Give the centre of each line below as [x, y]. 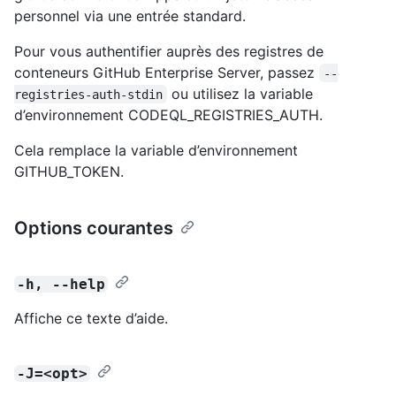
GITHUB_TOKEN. [69, 171]
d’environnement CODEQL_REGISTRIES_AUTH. [168, 114]
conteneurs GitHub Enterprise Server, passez [167, 72]
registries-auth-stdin [88, 94]
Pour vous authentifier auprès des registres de [169, 51]
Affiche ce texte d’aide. [91, 318]
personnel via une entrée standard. [130, 15]
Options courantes [94, 228]
